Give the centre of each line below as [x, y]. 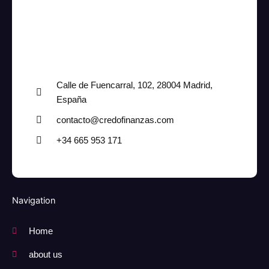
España [71, 100]
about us [45, 255]
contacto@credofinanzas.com [115, 120]
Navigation [34, 201]
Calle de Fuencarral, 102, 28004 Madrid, [134, 86]
